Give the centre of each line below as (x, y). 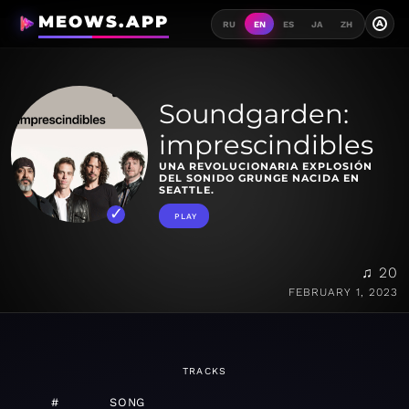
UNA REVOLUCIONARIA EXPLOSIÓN (266, 167)
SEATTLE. (187, 190)
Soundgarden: (254, 114)
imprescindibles (266, 145)
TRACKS (204, 372)
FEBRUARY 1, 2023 (343, 293)
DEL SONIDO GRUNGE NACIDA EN (259, 178)
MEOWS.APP (103, 22)
